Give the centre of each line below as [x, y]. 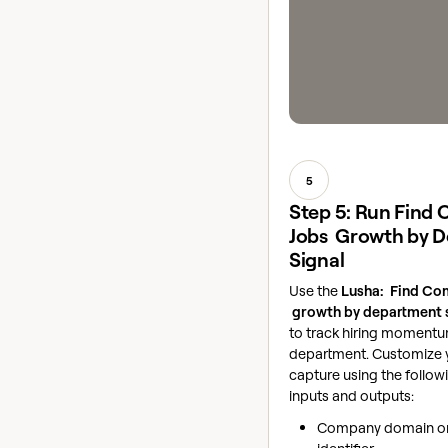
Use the [315, 291]
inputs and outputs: [351, 396]
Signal [317, 260]
